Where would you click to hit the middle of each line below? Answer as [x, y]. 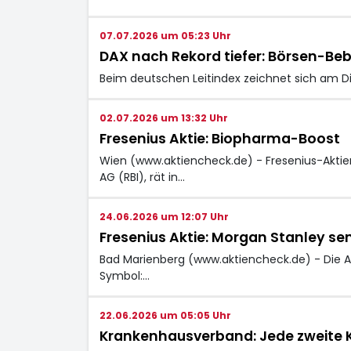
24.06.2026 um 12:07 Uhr [164, 216]
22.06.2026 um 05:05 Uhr [165, 315]
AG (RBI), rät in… [142, 177]
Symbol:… [124, 275]
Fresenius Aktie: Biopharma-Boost [219, 138]
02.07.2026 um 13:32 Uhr [163, 118]
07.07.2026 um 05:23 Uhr [165, 35]
